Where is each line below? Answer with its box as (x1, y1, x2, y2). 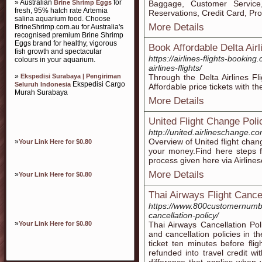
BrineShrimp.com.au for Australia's (15, 23, 123, 31)
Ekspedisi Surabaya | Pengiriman (20, 73, 121, 80)
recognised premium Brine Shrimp (15, 31, 123, 39)
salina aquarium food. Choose (15, 15, 111, 23)
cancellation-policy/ (149, 211, 219, 220)
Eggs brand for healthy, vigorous (15, 39, 117, 47)
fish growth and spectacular (15, 47, 102, 56)
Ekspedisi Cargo (71, 80, 125, 88)
